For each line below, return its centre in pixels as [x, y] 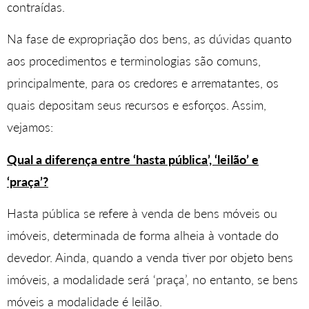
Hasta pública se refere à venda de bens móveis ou [142, 213]
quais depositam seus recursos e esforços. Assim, [137, 105]
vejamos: [30, 127]
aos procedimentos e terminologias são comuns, [134, 61]
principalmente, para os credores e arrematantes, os [143, 83]
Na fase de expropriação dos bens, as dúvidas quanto [149, 39]
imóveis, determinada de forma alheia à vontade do [143, 236]
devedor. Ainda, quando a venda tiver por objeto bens [150, 258]
